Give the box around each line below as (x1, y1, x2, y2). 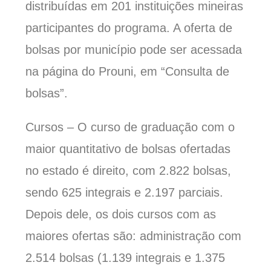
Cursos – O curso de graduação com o (25, 120, 235, 134)
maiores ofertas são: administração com (25, 229, 242, 243)
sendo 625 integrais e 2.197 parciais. (25, 186, 224, 200)
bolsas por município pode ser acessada (25, 43, 243, 57)
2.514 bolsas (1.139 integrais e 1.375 (25, 251, 226, 265)
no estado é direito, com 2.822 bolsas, (25, 164, 232, 178)
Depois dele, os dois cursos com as (25, 207, 217, 221)
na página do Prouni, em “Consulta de (25, 65, 230, 79)
